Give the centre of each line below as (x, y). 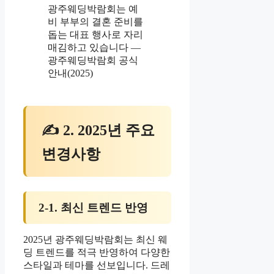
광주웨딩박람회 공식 (93, 61)
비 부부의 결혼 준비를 (95, 22)
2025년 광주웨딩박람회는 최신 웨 (95, 239)
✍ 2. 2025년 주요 (98, 130)
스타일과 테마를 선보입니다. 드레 (97, 265)
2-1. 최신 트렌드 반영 (93, 207)
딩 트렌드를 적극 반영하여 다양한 (97, 252)
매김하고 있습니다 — (94, 48)
